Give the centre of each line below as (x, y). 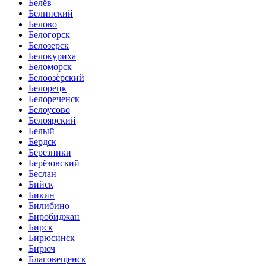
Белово (43, 24)
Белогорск (49, 35)
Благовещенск (57, 259)
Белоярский (52, 120)
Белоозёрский (56, 77)
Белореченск (54, 99)
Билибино (49, 206)
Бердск (42, 142)
